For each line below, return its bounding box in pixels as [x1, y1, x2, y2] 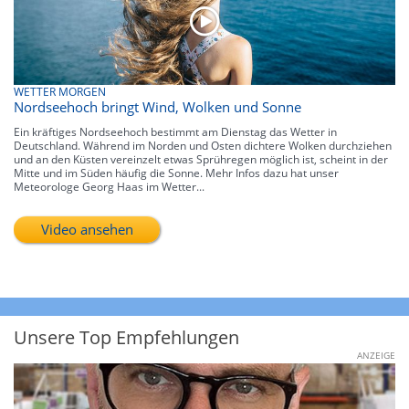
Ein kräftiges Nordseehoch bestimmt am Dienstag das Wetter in [14, 123, 337, 140]
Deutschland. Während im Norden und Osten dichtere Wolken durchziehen [14, 137, 392, 153]
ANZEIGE [357, 348, 395, 362]
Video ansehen [40, 219, 133, 238]
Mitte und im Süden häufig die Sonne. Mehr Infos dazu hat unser [14, 164, 339, 181]
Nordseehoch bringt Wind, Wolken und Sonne [14, 97, 301, 116]
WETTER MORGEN [14, 83, 106, 100]
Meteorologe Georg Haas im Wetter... [14, 178, 204, 194]
